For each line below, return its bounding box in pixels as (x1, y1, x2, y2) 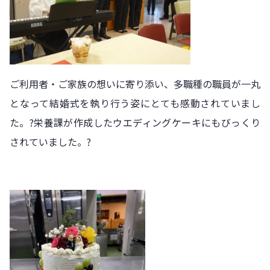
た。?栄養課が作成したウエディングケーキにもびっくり (10, 115, 260, 130)
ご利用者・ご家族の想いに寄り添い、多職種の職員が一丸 (10, 77, 260, 92)
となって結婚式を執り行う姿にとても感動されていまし (10, 96, 260, 111)
